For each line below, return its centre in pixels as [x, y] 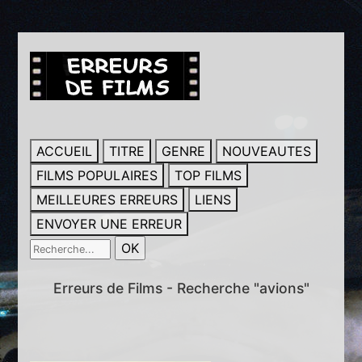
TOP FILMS [208, 175]
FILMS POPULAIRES [97, 175]
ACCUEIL [65, 151]
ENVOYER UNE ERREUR [109, 224]
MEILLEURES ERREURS [107, 200]
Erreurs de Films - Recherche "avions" [181, 288]
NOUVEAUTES [267, 151]
